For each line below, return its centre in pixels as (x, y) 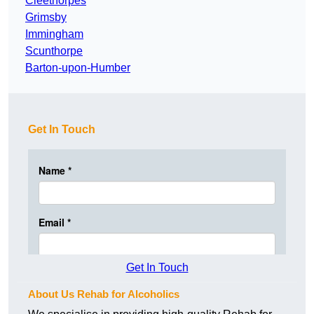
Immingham (54, 34)
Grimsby (46, 18)
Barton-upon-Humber (78, 68)
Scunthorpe (54, 51)
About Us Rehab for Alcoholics (104, 294)
